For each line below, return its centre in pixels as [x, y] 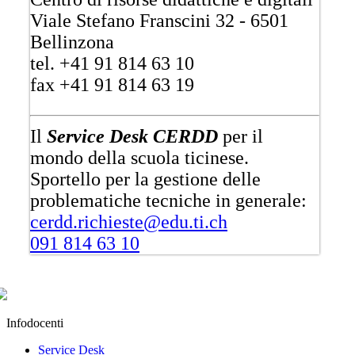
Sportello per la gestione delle [145, 179]
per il [240, 137]
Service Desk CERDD [132, 137]
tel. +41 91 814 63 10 [112, 64]
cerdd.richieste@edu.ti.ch [129, 222]
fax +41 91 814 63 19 [112, 85]
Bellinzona [72, 42]
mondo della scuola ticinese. [139, 158]
